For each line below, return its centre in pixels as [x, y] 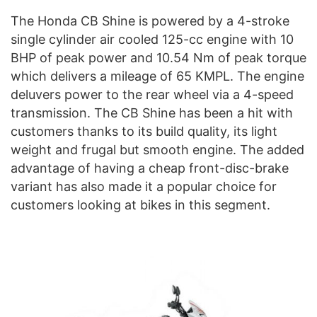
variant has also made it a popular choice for [144, 187]
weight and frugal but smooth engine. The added [157, 150]
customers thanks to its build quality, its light [144, 132]
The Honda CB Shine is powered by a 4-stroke [150, 21]
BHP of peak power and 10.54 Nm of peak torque [158, 58]
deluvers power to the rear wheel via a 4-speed [152, 95]
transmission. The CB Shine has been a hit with [152, 113]
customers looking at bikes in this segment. [140, 205]
